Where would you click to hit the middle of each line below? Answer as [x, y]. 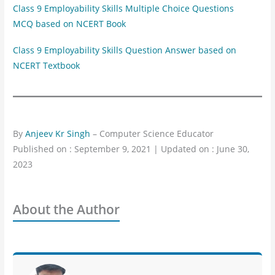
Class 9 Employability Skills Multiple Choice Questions [124, 9]
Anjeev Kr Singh [58, 133]
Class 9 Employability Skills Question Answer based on [125, 50]
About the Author [67, 209]
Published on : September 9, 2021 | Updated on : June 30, [131, 149]
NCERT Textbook [47, 65]
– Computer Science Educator [152, 133]
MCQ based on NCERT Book [70, 24]
